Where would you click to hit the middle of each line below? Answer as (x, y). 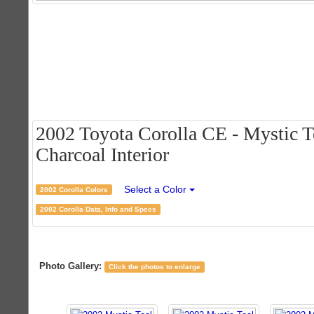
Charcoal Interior (102, 155)
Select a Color (156, 189)
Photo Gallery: (70, 266)
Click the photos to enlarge (154, 267)
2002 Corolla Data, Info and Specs (98, 209)
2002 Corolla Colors (74, 189)
